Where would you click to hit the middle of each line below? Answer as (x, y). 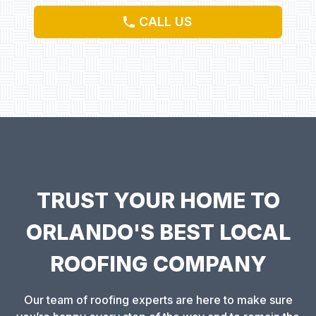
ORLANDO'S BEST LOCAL (158, 232)
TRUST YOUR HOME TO (158, 201)
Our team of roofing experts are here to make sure (158, 300)
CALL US (165, 22)
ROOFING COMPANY (158, 264)
